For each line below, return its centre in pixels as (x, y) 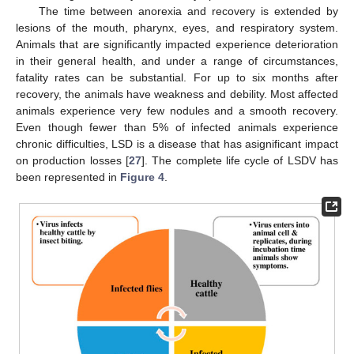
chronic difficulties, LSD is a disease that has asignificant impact (177, 144)
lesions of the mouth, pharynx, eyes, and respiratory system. (177, 28)
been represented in (68, 177)
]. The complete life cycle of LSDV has (240, 161)
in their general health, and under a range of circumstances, (177, 61)
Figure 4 (142, 177)
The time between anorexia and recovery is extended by (188, 11)
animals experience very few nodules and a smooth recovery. (177, 111)
